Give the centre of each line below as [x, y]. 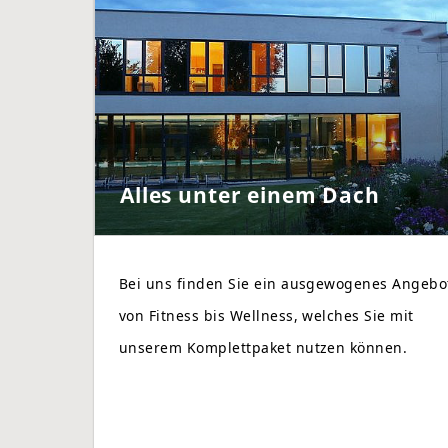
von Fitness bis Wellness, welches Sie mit [266, 316]
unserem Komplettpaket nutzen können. [263, 348]
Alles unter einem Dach [250, 195]
